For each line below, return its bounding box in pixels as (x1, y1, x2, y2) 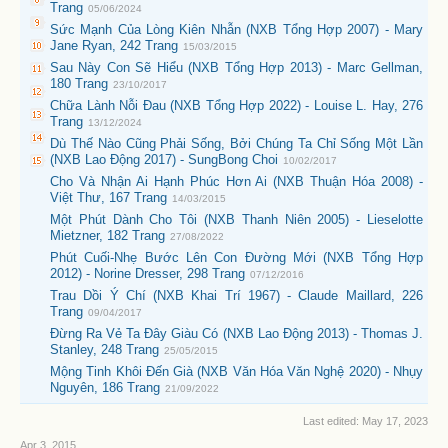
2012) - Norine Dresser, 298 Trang (50, 266, 245, 282)
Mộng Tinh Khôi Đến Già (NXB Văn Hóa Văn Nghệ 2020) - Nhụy (50, 364, 423, 380)
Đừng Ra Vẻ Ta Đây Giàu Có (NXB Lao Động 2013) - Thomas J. (50, 326, 423, 342)
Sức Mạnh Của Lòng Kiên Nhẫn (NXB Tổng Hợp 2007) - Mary (50, 22, 423, 38)
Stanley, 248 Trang (50, 342, 159, 358)
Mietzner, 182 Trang (50, 228, 165, 244)
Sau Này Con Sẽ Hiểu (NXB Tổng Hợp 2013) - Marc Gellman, (50, 60, 423, 76)
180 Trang (50, 76, 108, 92)
